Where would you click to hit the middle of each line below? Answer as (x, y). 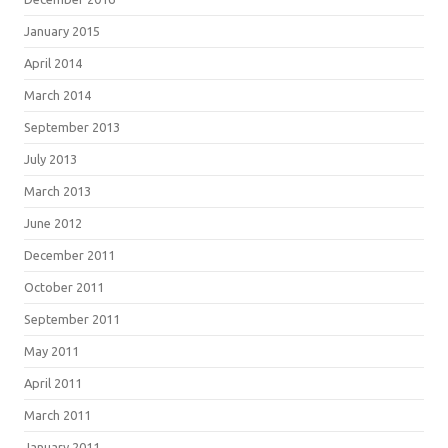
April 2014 (53, 63)
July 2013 (50, 159)
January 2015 (62, 31)
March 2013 (57, 191)
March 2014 (57, 95)
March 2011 (57, 415)
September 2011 (72, 319)
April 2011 (53, 383)
